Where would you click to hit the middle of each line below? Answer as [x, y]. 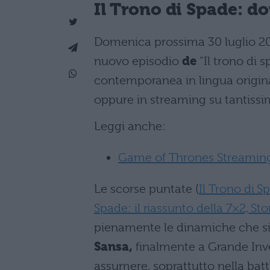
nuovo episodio [137, 61]
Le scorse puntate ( [146, 189]
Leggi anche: [130, 126]
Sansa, [115, 246]
